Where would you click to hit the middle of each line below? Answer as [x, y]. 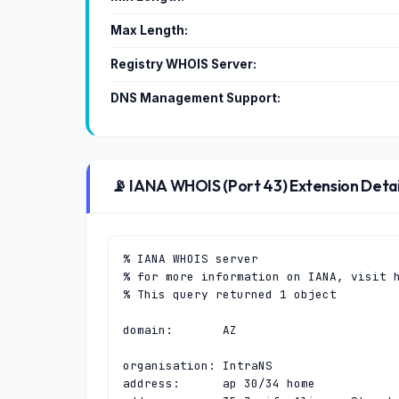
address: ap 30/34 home [219, 383]
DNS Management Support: [195, 98]
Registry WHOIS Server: [183, 64]
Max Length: [149, 30]
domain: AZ [180, 330]
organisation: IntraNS [198, 366]
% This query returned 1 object [230, 294]
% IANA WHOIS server [191, 259]
